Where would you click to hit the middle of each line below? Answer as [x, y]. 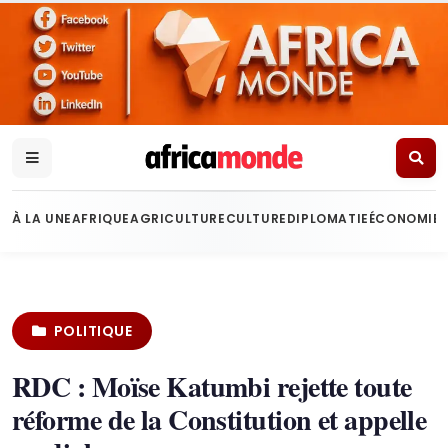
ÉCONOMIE [404, 218]
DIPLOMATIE [327, 218]
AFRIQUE [101, 218]
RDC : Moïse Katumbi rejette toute [212, 386]
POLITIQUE [93, 331]
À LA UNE [42, 218]
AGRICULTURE [178, 218]
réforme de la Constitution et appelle [219, 419]
